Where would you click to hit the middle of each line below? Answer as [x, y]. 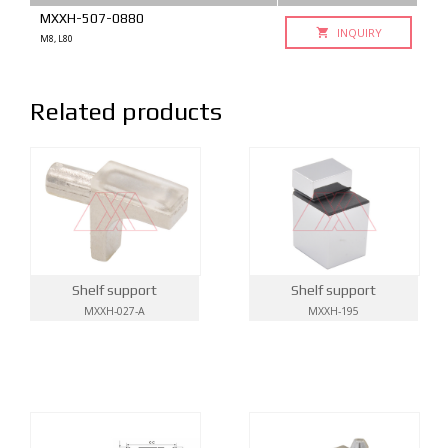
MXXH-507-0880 [92, 18]
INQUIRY [357, 32]
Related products [126, 111]
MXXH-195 [333, 310]
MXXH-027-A [114, 310]
